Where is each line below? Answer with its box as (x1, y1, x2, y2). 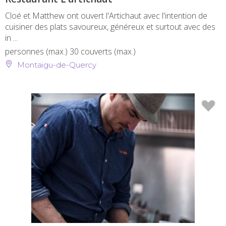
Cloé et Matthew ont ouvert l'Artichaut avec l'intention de (5, 10, 207, 21)
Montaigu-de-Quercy (15, 60, 96, 70)
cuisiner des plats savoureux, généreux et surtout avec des (5, 21, 215, 32)
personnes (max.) (5, 45, 70, 57)
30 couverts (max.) (70, 45, 136, 57)
